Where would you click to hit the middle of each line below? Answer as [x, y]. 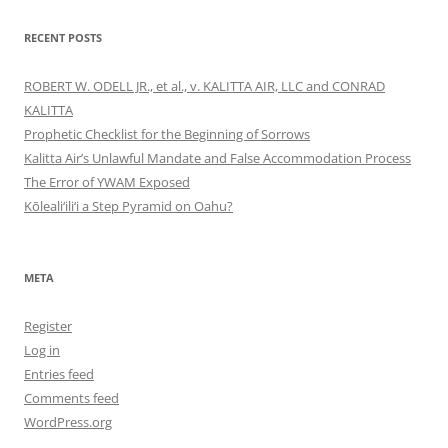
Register [48, 325]
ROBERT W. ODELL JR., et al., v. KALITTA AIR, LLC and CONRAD [204, 85]
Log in [42, 349]
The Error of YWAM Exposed [107, 181]
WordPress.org [68, 421]
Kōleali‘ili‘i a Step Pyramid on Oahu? [128, 205]
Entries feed [59, 373]
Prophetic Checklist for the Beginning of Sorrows [167, 133]
